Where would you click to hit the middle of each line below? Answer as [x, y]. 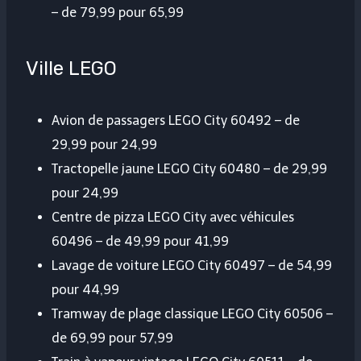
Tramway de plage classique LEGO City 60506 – [192, 314]
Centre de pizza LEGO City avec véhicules [173, 218]
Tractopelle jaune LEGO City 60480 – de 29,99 [189, 169]
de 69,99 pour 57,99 [112, 338]
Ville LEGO [71, 69]
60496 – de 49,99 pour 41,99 [140, 242]
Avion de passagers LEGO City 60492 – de [176, 121]
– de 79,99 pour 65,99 [118, 13]
